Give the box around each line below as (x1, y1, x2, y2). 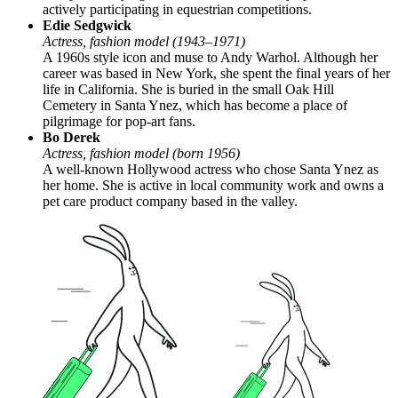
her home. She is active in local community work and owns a (43, 177, 384, 193)
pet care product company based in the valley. (43, 193, 298, 209)
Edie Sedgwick (43, 17, 131, 33)
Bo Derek (43, 129, 100, 145)
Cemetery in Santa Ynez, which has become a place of (43, 97, 347, 113)
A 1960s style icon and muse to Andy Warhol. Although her (43, 49, 378, 65)
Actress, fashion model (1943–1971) (43, 33, 245, 49)
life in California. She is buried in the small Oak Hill (43, 81, 334, 97)
